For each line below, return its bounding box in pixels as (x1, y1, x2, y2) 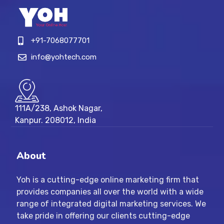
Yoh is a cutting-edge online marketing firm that (16, 175, 199, 185)
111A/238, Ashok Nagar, (14, 103, 102, 113)
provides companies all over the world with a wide (16, 187, 203, 197)
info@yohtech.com (30, 52, 96, 62)
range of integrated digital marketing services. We (16, 199, 206, 209)
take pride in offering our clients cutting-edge (16, 211, 190, 221)
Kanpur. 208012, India (14, 115, 96, 125)
